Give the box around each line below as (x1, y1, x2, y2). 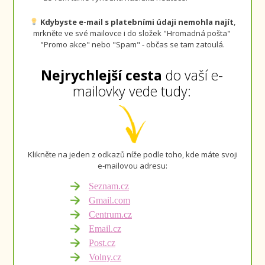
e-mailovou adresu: (98, 160, 167, 171)
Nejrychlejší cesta (41, 65, 163, 85)
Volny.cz (89, 251, 121, 262)
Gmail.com (89, 195, 130, 205)
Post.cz (89, 237, 115, 248)
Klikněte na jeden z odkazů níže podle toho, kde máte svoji (27, 148, 238, 160)
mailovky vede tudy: (73, 81, 192, 101)
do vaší (166, 65, 212, 85)
